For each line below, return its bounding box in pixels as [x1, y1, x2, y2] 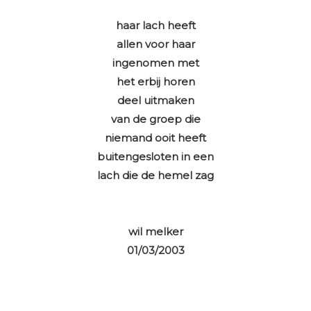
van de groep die [110, 112, 201, 126]
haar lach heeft [115, 19, 196, 33]
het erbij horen [116, 75, 195, 89]
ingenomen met [112, 56, 199, 70]
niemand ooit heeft [105, 131, 206, 145]
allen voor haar [116, 37, 195, 51]
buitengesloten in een [97, 150, 214, 164]
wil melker [128, 225, 183, 239]
